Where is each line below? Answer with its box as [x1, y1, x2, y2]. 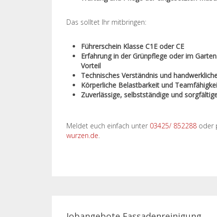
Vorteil [81, 61, 101, 70]
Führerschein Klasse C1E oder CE [81, 42, 184, 51]
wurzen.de [66, 131, 98, 140]
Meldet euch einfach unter [66, 121, 150, 130]
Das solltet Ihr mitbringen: [66, 17, 146, 27]
